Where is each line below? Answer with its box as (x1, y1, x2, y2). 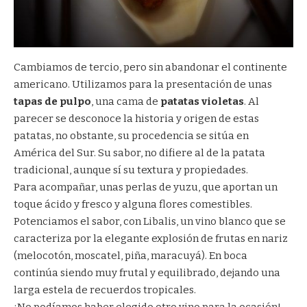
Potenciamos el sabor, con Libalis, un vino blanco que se (14, 215, 286, 228)
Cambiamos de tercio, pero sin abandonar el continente (14, 61, 287, 74)
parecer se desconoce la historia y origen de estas (14, 112, 259, 125)
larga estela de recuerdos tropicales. (14, 284, 196, 297)
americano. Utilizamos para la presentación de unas (14, 78, 272, 91)
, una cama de (91, 95, 160, 108)
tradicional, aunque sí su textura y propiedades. (14, 164, 248, 177)
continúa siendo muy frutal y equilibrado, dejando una (14, 267, 280, 280)
